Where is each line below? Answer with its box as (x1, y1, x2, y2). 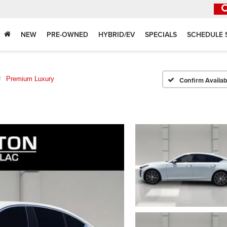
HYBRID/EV (98, 29, 135, 40)
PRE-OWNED (47, 29, 88, 40)
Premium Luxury (6, 75, 54, 83)
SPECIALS (145, 29, 177, 40)
